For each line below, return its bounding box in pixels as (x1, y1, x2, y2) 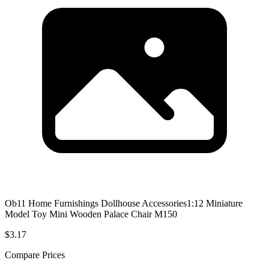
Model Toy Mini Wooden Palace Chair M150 (5, 208, 177, 219)
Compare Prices (5, 249, 65, 260)
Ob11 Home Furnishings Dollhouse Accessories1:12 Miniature (5, 198, 243, 208)
